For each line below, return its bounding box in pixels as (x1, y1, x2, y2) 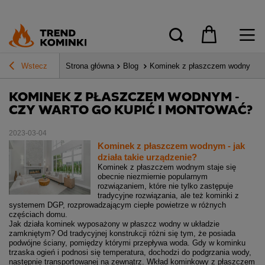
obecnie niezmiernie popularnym (97, 172, 208, 182)
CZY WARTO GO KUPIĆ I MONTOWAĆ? (9, 101, 253, 119)
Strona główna (66, 62, 114, 71)
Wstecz (19, 62, 47, 71)
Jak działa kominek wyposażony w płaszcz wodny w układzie (9, 219, 219, 229)
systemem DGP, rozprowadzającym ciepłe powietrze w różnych (9, 201, 226, 210)
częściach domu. (9, 210, 67, 219)
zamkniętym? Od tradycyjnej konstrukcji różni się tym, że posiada (9, 229, 235, 238)
